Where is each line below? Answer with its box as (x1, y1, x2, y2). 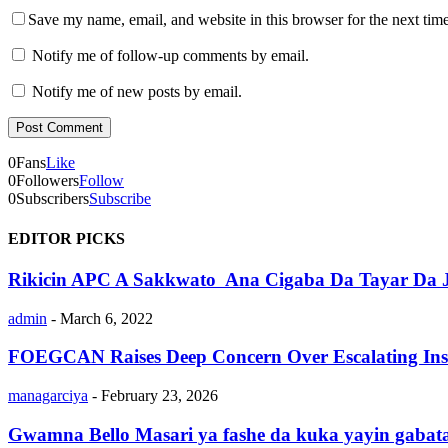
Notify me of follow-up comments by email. (32, 47, 309, 65)
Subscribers (16, 190, 89, 208)
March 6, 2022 (60, 309, 153, 327)
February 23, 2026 (101, 387, 218, 405)
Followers (16, 172, 79, 190)
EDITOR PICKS (8, 229, 125, 247)
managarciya (8, 387, 88, 405)
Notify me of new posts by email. (32, 83, 242, 101)
